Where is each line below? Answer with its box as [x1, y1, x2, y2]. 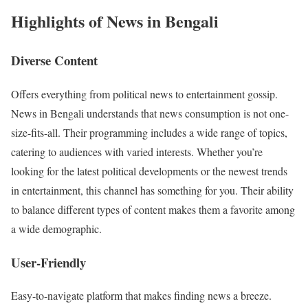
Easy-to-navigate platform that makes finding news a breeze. [11, 288, 272, 303]
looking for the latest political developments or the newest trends [11, 163, 287, 178]
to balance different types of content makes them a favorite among [11, 201, 295, 217]
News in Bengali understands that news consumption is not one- [11, 105, 289, 120]
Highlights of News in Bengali [11, 9, 219, 34]
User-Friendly [11, 252, 86, 272]
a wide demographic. [11, 221, 102, 236]
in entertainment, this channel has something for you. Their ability [11, 182, 294, 197]
